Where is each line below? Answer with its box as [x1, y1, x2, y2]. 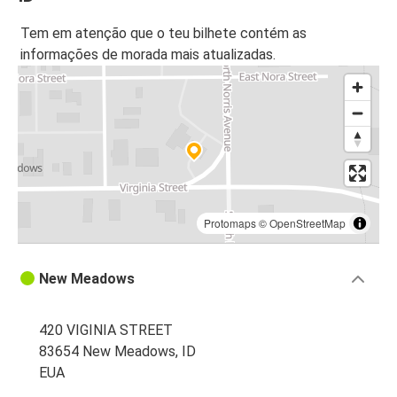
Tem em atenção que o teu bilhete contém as [20, 25, 307, 43]
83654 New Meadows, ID [39, 343, 196, 361]
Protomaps [204, 215, 256, 231]
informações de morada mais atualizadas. [20, 46, 276, 64]
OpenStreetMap [269, 215, 346, 231]
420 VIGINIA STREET [39, 322, 173, 339]
